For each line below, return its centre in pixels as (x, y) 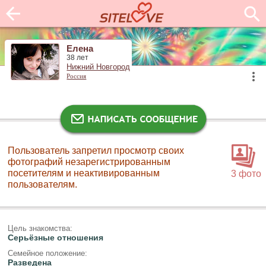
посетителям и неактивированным (84, 173)
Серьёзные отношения (55, 237)
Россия (77, 76)
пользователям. (42, 184)
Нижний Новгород (99, 67)
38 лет (78, 58)
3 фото (246, 173)
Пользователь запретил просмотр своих (96, 150)
